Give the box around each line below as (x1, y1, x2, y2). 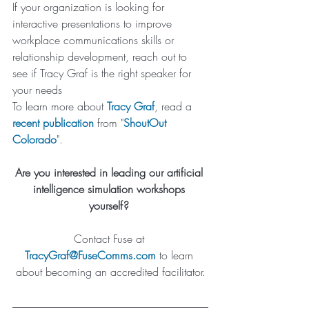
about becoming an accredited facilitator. (15, 263, 206, 279)
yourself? (88, 197, 132, 213)
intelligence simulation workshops (32, 181, 188, 197)
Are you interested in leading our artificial (14, 164, 206, 180)
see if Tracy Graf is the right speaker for (12, 65, 195, 81)
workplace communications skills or (12, 32, 177, 48)
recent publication (12, 114, 94, 130)
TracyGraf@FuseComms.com (24, 247, 156, 263)
